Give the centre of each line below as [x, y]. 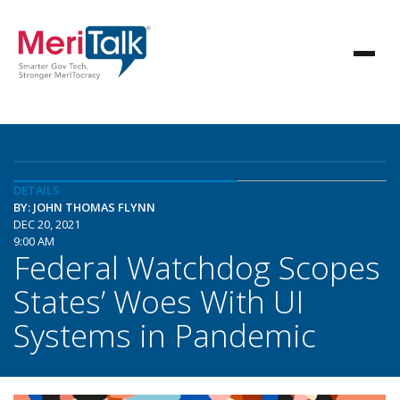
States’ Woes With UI [158, 301]
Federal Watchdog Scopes [197, 267]
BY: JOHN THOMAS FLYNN [84, 207]
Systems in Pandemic [165, 335]
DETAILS [37, 190]
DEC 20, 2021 [47, 224]
